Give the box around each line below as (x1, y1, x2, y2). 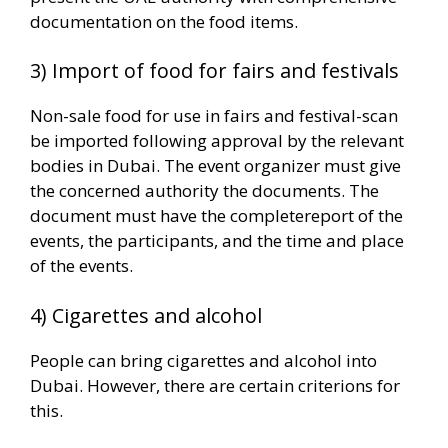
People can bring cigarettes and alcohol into (30, 348, 377, 372)
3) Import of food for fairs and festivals (30, 57, 399, 85)
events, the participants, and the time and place (30, 229, 404, 253)
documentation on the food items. (30, 9, 298, 33)
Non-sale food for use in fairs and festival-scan (30, 104, 398, 128)
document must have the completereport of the (30, 204, 403, 228)
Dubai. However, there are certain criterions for (30, 373, 400, 397)
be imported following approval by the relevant (30, 129, 404, 153)
